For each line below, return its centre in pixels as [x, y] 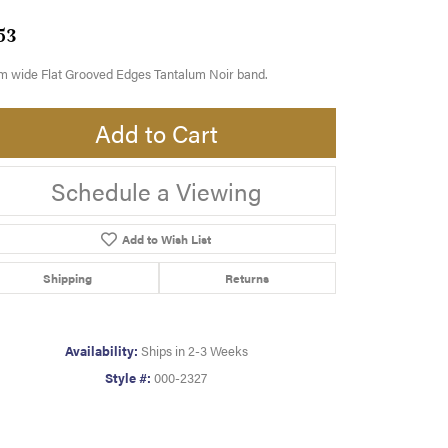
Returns [247, 278]
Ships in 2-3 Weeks [194, 351]
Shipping [67, 278]
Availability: [101, 351]
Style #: [128, 378]
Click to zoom [266, 418]
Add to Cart [156, 133]
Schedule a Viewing [156, 191]
